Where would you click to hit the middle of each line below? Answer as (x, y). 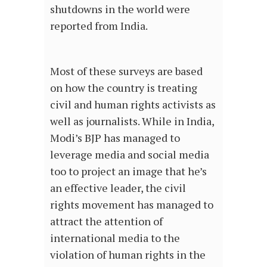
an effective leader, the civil (118, 188)
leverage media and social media (130, 155)
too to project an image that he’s (128, 171)
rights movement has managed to (132, 205)
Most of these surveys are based (126, 71)
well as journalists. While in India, (132, 121)
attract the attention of (106, 221)
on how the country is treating (124, 88)
